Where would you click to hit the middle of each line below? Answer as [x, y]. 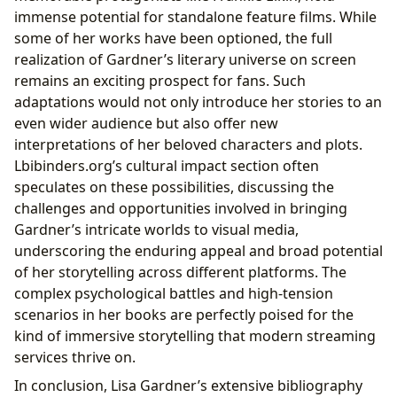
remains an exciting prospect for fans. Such [160, 81]
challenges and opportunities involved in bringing [181, 209]
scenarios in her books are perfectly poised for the [184, 315]
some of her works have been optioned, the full [173, 39]
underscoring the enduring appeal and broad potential [198, 251]
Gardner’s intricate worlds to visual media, [156, 230]
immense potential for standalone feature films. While [195, 17]
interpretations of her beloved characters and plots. [188, 145]
